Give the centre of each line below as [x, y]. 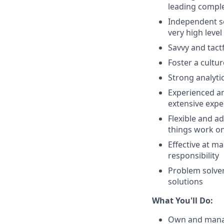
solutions [185, 181]
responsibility [193, 155]
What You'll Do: [182, 200]
